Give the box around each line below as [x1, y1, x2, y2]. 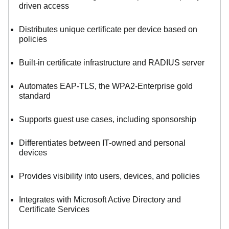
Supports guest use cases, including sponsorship [19, 114, 196, 124]
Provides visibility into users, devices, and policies [19, 171, 200, 180]
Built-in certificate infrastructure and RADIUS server [19, 58, 204, 67]
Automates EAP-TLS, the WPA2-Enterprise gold [19, 81, 193, 90]
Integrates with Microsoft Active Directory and [19, 195, 181, 204]
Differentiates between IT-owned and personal [19, 138, 186, 147]
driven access [19, 1, 69, 10]
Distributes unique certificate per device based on [19, 25, 197, 34]
